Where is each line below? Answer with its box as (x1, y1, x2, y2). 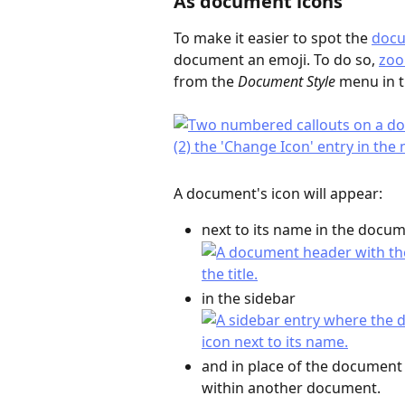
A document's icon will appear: (174, 183, 382, 203)
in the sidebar (202, 287, 296, 308)
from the (174, 71, 238, 91)
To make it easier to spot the (174, 27, 372, 48)
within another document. (202, 378, 381, 399)
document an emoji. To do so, (174, 49, 379, 70)
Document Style (238, 71, 335, 91)
